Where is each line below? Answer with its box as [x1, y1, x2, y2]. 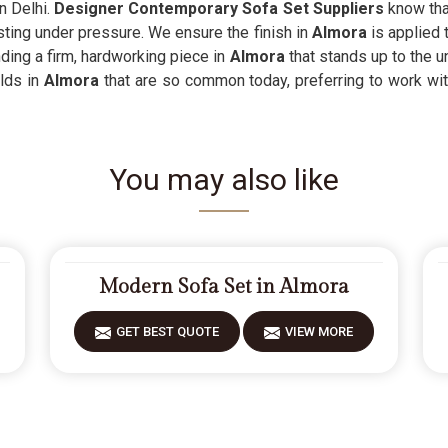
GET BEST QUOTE [115, 324, 219, 339]
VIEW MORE [284, 324, 353, 339]
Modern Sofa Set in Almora [98, 275, 349, 299]
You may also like [109, 162, 339, 197]
